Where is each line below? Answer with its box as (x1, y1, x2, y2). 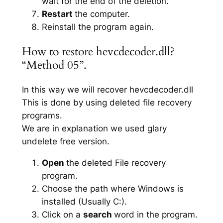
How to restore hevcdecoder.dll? (21, 43, 175, 59)
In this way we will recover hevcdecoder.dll (21, 85, 193, 95)
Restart (41, 8, 75, 19)
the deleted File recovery (66, 157, 166, 168)
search (83, 209, 114, 220)
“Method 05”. (21, 57, 87, 73)
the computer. (74, 8, 130, 19)
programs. (21, 111, 62, 121)
